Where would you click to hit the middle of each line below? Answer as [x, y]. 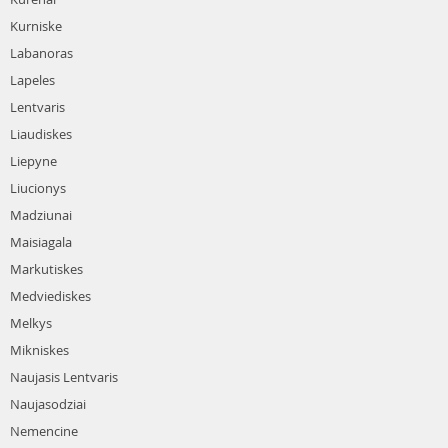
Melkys [31, 322]
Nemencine [44, 430]
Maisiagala [41, 241]
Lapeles [32, 79]
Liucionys [38, 187]
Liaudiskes [41, 133]
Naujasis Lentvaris [64, 376]
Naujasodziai [48, 403]
